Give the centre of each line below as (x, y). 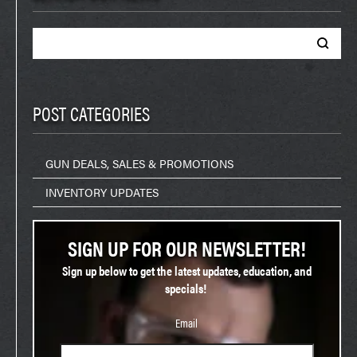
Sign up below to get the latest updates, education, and (186, 270)
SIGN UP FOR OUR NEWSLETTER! (187, 248)
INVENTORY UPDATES (102, 192)
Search (51, 35)
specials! (186, 288)
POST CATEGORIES (91, 113)
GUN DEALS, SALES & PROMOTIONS (139, 163)
